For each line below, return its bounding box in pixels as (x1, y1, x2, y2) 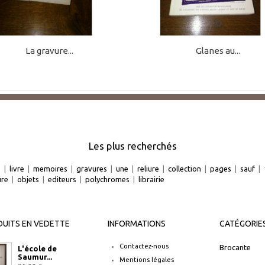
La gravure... (25, 46, 74, 56)
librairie (138, 174, 164, 183)
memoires (33, 164, 67, 173)
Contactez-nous (119, 242, 169, 250)
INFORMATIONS (108, 218, 166, 228)
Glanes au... (195, 46, 240, 56)
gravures (76, 164, 107, 173)
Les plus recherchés (88, 140, 177, 151)
